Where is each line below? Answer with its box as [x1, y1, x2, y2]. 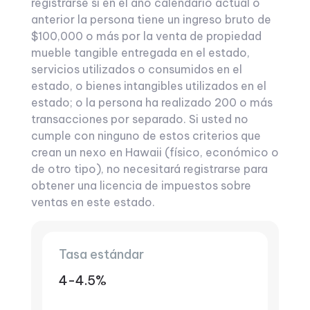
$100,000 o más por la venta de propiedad [30, 29, 262, 43]
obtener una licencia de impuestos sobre [30, 179, 251, 192]
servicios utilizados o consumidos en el [30, 62, 242, 76]
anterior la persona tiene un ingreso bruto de [30, 12, 271, 26]
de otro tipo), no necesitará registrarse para [30, 162, 268, 176]
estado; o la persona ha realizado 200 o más [30, 95, 273, 109]
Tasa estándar [58, 246, 144, 262]
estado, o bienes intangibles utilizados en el [30, 79, 266, 93]
